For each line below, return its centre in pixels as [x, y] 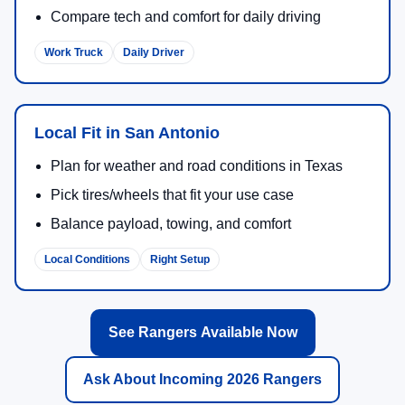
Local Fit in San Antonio [127, 133]
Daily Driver [154, 53]
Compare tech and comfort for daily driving [186, 17]
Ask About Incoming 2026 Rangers [202, 380]
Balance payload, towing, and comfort [171, 224]
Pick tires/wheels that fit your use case [172, 195]
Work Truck [74, 53]
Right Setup [180, 260]
